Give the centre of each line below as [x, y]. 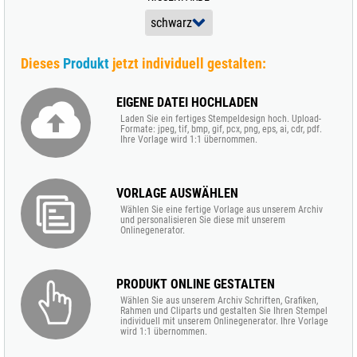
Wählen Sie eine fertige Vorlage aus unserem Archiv [222, 210]
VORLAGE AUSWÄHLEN [177, 193]
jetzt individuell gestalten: [188, 63]
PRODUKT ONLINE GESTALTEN [196, 284]
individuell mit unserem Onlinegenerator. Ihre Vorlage [224, 321]
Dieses [42, 63]
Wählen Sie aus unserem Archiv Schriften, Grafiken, [219, 300]
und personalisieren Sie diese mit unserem [203, 220]
